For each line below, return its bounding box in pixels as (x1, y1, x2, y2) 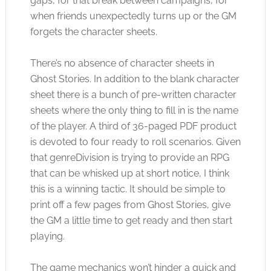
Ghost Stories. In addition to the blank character (30, 73, 240, 85)
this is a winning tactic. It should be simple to (30, 183, 226, 195)
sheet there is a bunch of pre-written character (30, 89, 237, 100)
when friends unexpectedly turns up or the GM (30, 10, 237, 22)
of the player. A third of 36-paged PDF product (30, 120, 237, 132)
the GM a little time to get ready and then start (30, 215, 232, 226)
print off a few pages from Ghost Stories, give (30, 199, 230, 211)
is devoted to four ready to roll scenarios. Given (30, 136, 241, 148)
